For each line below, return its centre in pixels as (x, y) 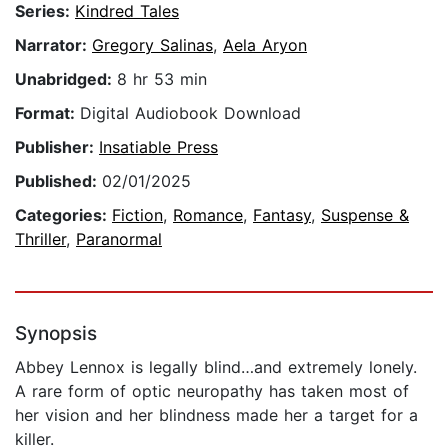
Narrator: (53, 45)
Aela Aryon (265, 45)
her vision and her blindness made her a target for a (216, 415)
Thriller (40, 239)
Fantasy (282, 215)
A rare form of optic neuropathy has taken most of (212, 391)
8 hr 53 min (162, 79)
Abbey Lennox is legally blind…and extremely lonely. (216, 367)
